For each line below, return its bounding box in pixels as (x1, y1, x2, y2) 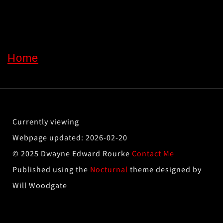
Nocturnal (90, 164, 128, 174)
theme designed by (128, 164, 202, 174)
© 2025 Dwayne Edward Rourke (12, 148, 132, 158)
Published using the (12, 164, 90, 174)
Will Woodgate (12, 180, 67, 190)
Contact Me (132, 148, 174, 158)
